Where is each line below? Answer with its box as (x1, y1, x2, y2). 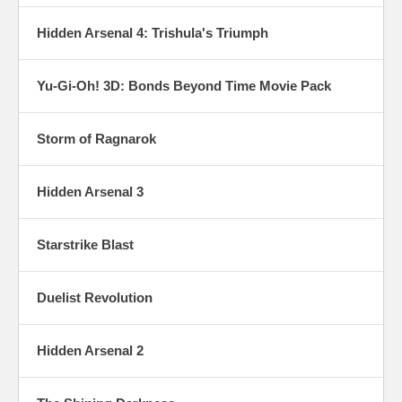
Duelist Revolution (37, 289, 153, 305)
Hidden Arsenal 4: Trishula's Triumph (37, 24, 268, 40)
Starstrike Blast (37, 236, 134, 252)
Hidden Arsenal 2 (37, 342, 144, 358)
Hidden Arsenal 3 (37, 183, 144, 199)
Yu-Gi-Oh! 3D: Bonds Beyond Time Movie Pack (37, 77, 331, 93)
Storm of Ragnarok (37, 130, 156, 146)
